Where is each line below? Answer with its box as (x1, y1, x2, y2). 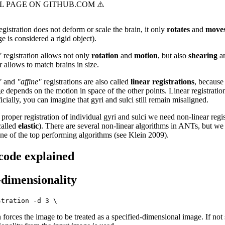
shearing (188, 51, 217, 60)
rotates (167, 25, 190, 34)
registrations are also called (42, 77, 131, 86)
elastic (18, 122, 39, 131)
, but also (158, 51, 188, 60)
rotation (91, 51, 119, 60)
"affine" (17, 77, 42, 86)
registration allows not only (2, 51, 91, 60)
